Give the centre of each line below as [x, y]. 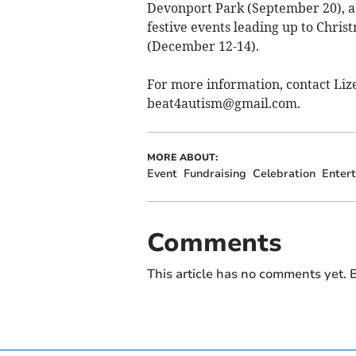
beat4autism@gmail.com [222, 103]
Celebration [284, 173]
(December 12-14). [203, 46]
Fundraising [215, 173]
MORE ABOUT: [182, 157]
